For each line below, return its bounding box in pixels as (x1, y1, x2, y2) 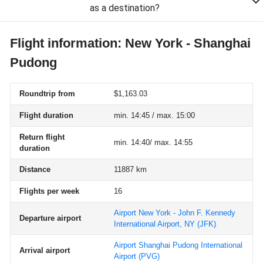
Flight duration (19, 111, 73, 120)
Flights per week (19, 187, 79, 195)
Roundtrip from (19, 89, 75, 98)
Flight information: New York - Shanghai (10, 36, 251, 50)
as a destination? (89, 2, 160, 14)
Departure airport (19, 214, 81, 222)
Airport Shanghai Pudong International (114, 241, 242, 249)
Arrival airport (19, 246, 70, 255)
